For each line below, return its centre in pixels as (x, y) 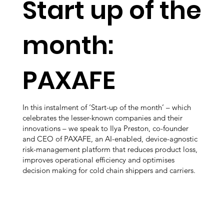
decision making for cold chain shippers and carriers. (109, 170)
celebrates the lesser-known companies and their (102, 117)
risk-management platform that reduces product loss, (110, 149)
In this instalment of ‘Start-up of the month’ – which (107, 107)
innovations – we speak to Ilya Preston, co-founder (105, 128)
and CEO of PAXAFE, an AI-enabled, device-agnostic (110, 138)
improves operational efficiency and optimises (98, 159)
